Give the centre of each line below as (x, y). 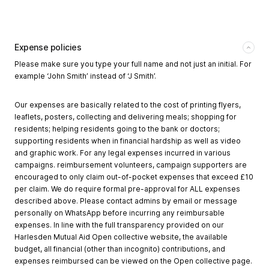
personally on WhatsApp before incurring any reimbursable (119, 213)
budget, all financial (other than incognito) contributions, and (120, 249)
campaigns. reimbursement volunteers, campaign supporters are (131, 165)
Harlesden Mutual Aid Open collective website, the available (121, 237)
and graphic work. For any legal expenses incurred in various (122, 153)
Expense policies (48, 47)
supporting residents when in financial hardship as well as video (128, 141)
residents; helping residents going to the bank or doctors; (117, 129)
